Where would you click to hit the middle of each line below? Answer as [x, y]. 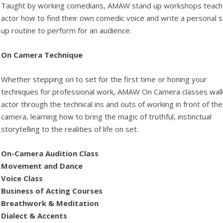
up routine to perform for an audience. [66, 30]
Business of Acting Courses [52, 191]
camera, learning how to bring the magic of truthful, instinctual [107, 116]
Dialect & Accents [34, 216]
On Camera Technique [45, 55]
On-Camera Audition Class [50, 153]
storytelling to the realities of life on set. [70, 129]
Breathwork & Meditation [50, 203]
